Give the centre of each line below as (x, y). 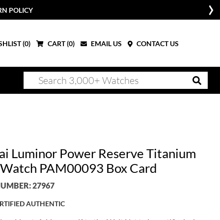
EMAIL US (106, 43)
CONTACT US (157, 43)
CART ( (57, 43)
